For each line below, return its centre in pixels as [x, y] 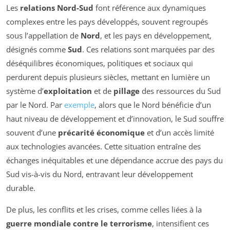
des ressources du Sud [180, 91]
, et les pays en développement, [156, 35]
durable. [21, 188]
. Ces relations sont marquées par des [148, 49]
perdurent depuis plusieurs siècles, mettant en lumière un [108, 77]
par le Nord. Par [35, 104]
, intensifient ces [180, 223]
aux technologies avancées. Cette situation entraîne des [103, 146]
